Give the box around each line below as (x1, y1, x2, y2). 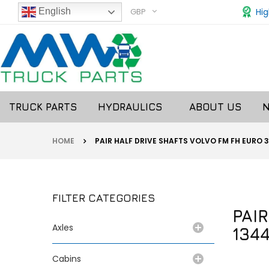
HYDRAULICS (98, 100, 168, 113)
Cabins (52, 252, 81, 265)
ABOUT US (189, 100, 241, 113)
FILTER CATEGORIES (52, 191, 156, 204)
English (36, 6, 71, 17)
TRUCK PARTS (9, 100, 77, 113)
